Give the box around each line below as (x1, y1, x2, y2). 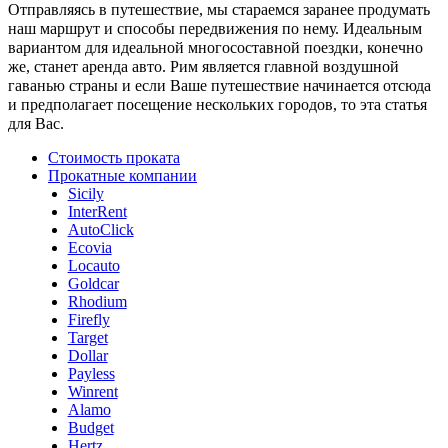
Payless (67, 364, 115, 382)
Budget (67, 418, 114, 436)
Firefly (67, 310, 110, 328)
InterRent (67, 202, 127, 220)
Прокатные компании (48, 166, 197, 184)
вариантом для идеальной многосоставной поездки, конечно (8, 38, 423, 56)
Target (67, 328, 108, 346)
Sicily (67, 184, 104, 202)
